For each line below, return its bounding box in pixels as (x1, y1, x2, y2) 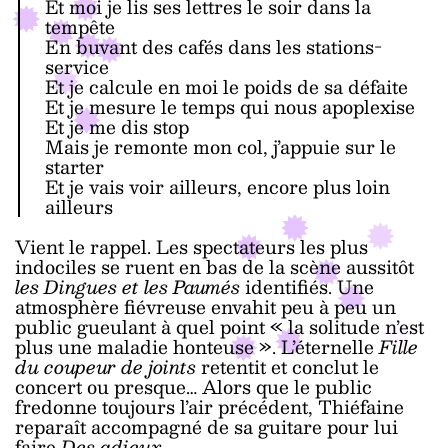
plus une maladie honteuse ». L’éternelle (15, 330, 379, 362)
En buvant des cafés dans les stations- (44, 30, 382, 62)
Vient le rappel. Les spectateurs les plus (15, 230, 368, 262)
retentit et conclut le (201, 350, 379, 382)
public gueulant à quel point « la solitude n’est (15, 310, 424, 342)
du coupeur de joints (15, 350, 201, 382)
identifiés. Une (245, 270, 374, 302)
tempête (44, 10, 115, 42)
